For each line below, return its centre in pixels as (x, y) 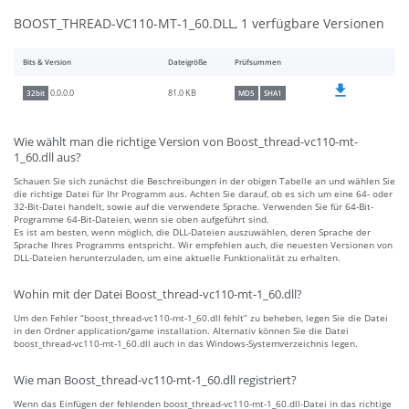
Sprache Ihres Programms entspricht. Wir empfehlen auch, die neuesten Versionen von (203, 245)
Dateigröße (188, 63)
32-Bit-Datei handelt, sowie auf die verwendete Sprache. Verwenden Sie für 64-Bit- (194, 207)
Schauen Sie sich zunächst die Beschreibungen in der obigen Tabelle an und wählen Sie (204, 181)
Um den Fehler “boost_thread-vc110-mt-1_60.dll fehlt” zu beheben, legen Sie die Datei (201, 318)
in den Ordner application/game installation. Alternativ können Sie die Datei (181, 331)
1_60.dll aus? (47, 158)
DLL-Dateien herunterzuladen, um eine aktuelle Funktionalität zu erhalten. (177, 258)
